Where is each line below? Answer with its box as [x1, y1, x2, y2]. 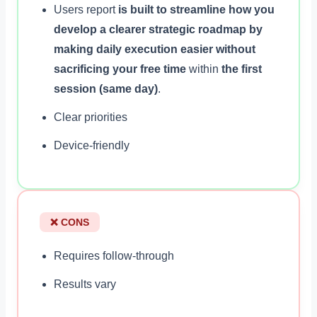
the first [221, 62, 262, 75]
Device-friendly [54, 139, 129, 151]
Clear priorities [54, 110, 127, 123]
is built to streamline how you [118, 3, 275, 16]
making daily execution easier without [54, 42, 255, 55]
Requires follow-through [54, 249, 174, 262]
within [186, 62, 221, 75]
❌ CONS [50, 216, 89, 228]
